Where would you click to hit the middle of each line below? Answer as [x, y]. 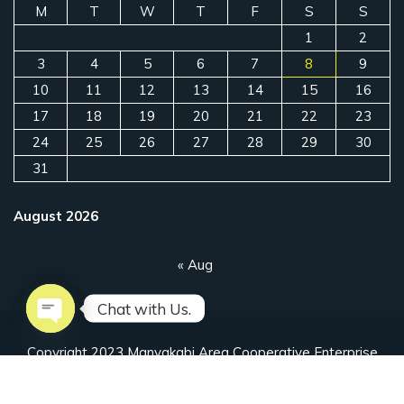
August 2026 [56, 216]
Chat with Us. [144, 308]
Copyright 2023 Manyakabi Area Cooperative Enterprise [202, 353]
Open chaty [85, 341]
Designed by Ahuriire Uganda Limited [202, 377]
